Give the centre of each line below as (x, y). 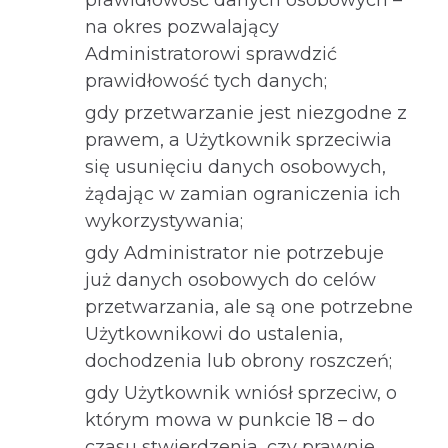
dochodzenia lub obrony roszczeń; (238, 361)
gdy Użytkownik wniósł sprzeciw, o (241, 393)
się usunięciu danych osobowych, (235, 167)
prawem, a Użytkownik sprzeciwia (238, 140)
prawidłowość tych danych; (206, 81)
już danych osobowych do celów (230, 280)
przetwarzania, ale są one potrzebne (249, 307)
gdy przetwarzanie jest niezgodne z (246, 113)
